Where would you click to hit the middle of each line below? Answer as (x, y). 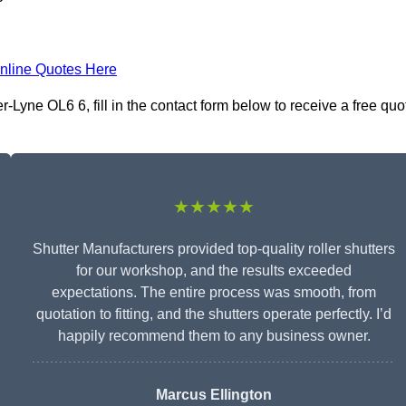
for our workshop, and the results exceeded (214, 271)
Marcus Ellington (214, 395)
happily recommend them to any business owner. (214, 336)
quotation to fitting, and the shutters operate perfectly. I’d (214, 314)
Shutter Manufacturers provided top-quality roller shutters (214, 249)
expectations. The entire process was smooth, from (214, 293)
